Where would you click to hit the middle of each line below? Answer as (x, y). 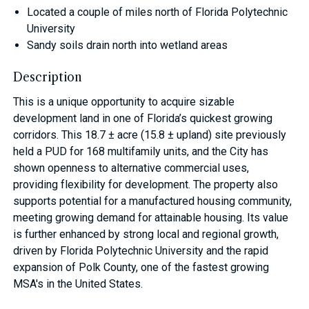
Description (48, 77)
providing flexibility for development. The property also (146, 184)
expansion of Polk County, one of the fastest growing (141, 267)
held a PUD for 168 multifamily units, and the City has (141, 151)
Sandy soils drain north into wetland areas (128, 45)
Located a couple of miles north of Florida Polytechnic (158, 12)
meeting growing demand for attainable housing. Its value (151, 217)
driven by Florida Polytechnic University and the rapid (141, 250)
